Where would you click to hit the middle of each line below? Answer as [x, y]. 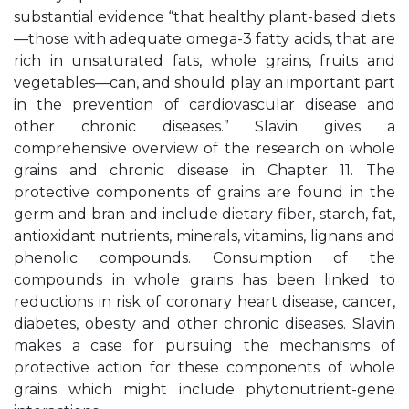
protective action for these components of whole [204, 367]
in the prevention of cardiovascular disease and [204, 105]
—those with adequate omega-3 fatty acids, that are [204, 39]
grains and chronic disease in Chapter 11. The [204, 170]
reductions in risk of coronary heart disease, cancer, [204, 302]
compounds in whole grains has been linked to [204, 280]
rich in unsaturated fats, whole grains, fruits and [204, 61]
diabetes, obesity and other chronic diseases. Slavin [204, 324]
